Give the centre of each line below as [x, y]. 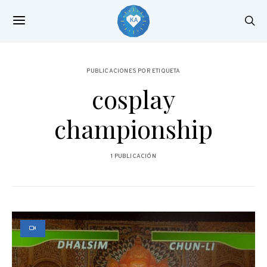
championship [133, 129]
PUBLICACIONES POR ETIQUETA [133, 71]
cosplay [133, 99]
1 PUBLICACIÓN [133, 156]
